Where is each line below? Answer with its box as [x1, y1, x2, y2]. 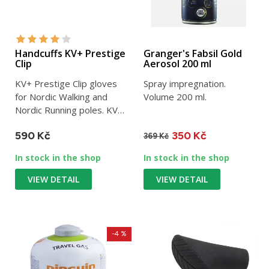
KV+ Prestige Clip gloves [15, 77, 117, 90]
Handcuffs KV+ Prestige [15, 47, 125, 61]
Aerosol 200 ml [144, 57, 211, 71]
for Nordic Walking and [15, 91, 107, 103]
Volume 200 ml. [144, 91, 207, 103]
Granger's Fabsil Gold [144, 47, 242, 61]
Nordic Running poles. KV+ [15, 104, 123, 116]
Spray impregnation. [144, 77, 226, 90]
